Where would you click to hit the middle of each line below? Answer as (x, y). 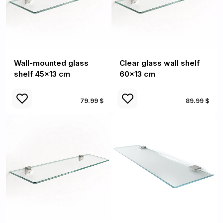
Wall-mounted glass (51, 63)
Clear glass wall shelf (160, 63)
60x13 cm (137, 74)
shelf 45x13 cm (42, 74)
